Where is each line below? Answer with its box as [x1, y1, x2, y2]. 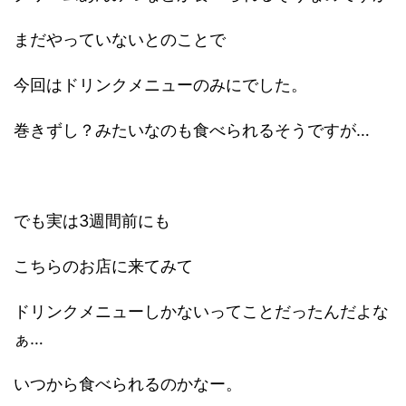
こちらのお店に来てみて [14, 256, 193, 276]
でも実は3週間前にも [14, 211, 170, 231]
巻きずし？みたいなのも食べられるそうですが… [14, 121, 370, 140]
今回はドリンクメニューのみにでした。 [14, 75, 307, 95]
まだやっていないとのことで [14, 30, 226, 50]
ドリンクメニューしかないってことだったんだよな [14, 302, 389, 322]
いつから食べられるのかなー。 [14, 374, 242, 394]
